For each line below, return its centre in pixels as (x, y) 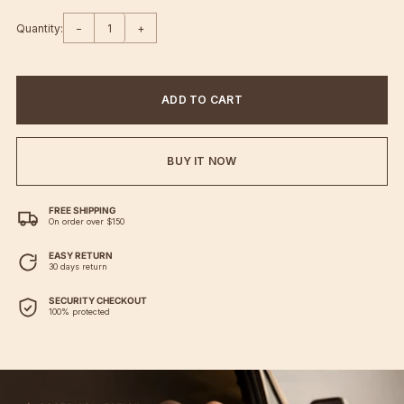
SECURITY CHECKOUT (98, 300)
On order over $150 (87, 221)
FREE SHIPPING (83, 210)
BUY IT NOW (202, 161)
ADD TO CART (202, 100)
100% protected (79, 312)
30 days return (78, 266)
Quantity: (40, 28)
